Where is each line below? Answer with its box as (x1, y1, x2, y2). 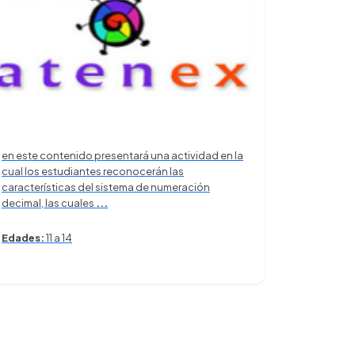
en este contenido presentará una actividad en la (2, 148, 243, 162)
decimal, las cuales (2, 196, 96, 209)
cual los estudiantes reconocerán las (2, 164, 184, 177)
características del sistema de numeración (2, 180, 210, 193)
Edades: (2, 231, 44, 244)
